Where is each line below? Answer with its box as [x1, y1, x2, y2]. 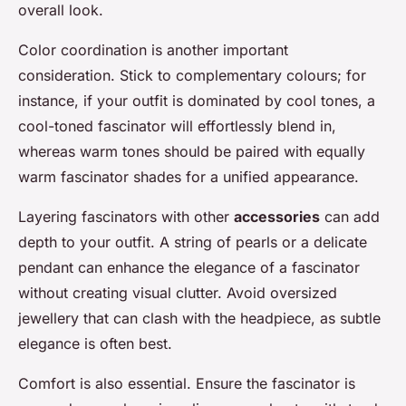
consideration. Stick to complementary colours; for [18, 66, 366, 84]
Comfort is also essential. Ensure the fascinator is [18, 374, 355, 392]
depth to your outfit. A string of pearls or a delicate [18, 233, 367, 251]
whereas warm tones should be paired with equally [18, 142, 365, 160]
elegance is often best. [18, 334, 172, 353]
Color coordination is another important [18, 41, 288, 59]
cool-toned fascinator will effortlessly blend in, [18, 117, 336, 135]
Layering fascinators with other [18, 208, 234, 226]
